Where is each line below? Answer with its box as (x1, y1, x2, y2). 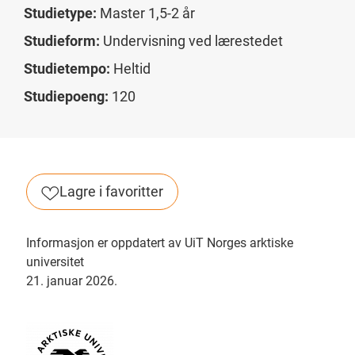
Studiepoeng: (24, 88, 109, 105)
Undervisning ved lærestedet (100, 32, 283, 50)
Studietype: (24, 5, 97, 22)
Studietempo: (24, 60, 110, 78)
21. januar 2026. (26, 273, 117, 289)
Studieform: (24, 32, 100, 50)
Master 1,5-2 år (100, 5, 195, 22)
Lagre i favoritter (59, 183, 163, 200)
